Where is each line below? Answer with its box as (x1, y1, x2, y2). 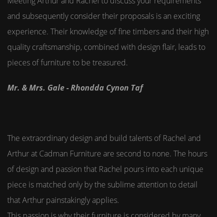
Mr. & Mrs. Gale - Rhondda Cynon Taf (7, 82, 143, 93)
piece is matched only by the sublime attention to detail (7, 179, 198, 190)
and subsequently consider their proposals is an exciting (7, 11, 200, 21)
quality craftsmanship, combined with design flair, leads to (7, 42, 205, 52)
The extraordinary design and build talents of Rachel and (7, 133, 201, 143)
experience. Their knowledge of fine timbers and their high (7, 26, 209, 37)
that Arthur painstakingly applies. (7, 195, 121, 205)
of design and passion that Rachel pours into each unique (7, 164, 203, 174)
